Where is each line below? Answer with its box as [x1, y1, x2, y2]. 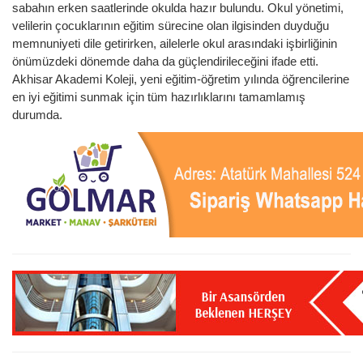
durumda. [12, 107, 62, 122]
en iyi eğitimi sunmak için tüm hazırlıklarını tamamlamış [12, 89, 305, 104]
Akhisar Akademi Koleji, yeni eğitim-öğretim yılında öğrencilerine [12, 71, 349, 86]
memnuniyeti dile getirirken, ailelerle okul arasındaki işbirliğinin [12, 36, 337, 50]
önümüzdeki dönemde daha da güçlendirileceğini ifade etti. [12, 53, 318, 68]
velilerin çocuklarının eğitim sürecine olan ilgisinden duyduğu [12, 18, 329, 32]
